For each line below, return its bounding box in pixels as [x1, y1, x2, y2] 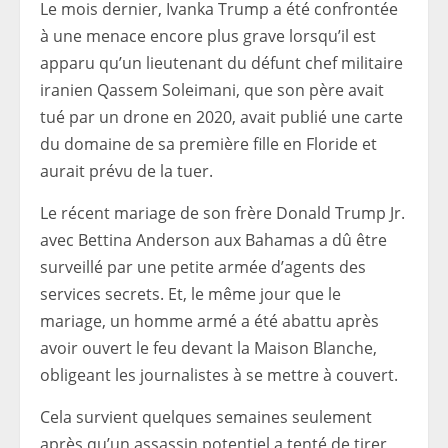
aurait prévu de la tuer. [40, 160, 213, 182]
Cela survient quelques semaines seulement [40, 406, 372, 428]
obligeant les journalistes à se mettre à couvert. [40, 364, 398, 386]
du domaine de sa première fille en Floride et [40, 133, 377, 155]
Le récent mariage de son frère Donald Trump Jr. [40, 202, 405, 224]
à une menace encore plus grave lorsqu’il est [40, 25, 376, 47]
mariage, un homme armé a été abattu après [40, 310, 379, 332]
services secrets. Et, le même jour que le [40, 283, 341, 305]
